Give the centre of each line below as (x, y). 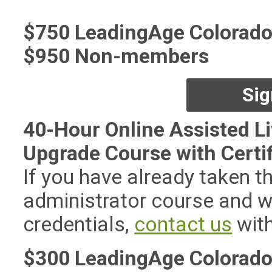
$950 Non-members (116, 56)
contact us (183, 224)
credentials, (79, 224)
